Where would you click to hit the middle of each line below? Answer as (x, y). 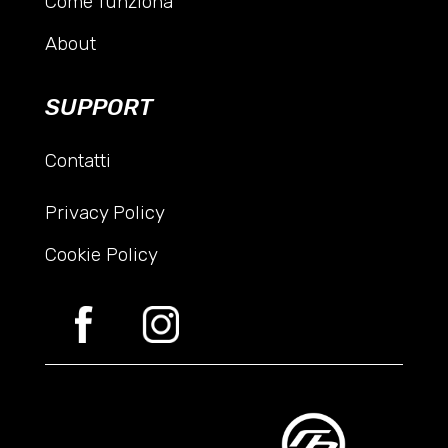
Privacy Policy (104, 212)
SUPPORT (98, 107)
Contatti (77, 160)
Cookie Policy (101, 254)
